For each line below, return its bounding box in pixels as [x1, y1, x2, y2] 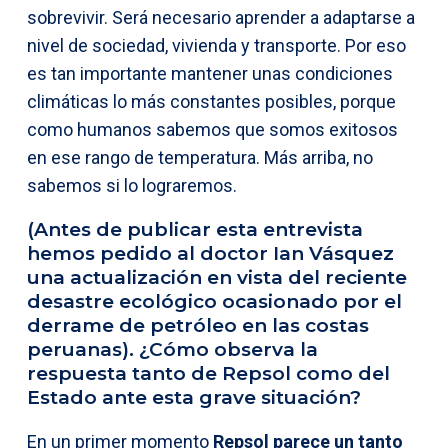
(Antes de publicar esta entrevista [27, 217, 363, 241]
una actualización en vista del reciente [27, 265, 407, 289]
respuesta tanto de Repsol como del [27, 361, 390, 385]
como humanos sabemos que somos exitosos [27, 118, 398, 140]
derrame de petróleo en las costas [27, 313, 369, 337]
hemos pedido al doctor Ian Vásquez [27, 241, 394, 265]
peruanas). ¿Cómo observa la [27, 337, 318, 361]
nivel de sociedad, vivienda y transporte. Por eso [27, 34, 406, 56]
